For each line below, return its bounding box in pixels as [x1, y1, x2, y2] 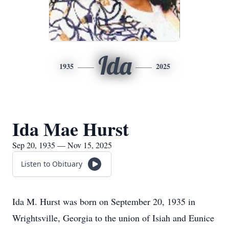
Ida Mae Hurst [12, 116, 129, 142]
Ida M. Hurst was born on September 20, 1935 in [12, 195, 195, 208]
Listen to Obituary [21, 159, 82, 169]
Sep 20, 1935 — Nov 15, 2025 [12, 140, 112, 150]
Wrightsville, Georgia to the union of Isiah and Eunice [12, 212, 214, 224]
